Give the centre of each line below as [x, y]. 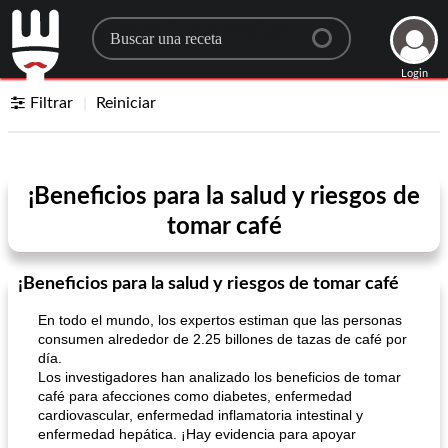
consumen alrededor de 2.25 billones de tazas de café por [222, 339]
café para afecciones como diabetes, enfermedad [195, 396]
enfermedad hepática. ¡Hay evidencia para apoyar [197, 434]
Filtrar [52, 103]
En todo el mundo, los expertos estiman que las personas [220, 320]
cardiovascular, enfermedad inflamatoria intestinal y [200, 415]
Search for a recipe [189, 31]
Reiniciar [126, 103]
